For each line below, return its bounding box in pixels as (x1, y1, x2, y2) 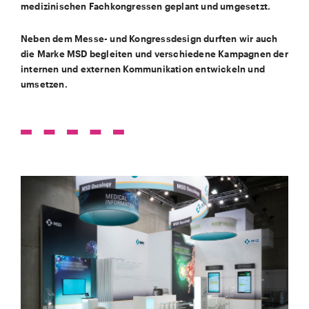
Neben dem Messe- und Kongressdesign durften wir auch (21, 33, 278, 44)
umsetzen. (21, 79, 68, 90)
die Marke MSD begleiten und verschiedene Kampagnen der (21, 48, 288, 59)
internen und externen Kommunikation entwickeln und (21, 63, 266, 74)
